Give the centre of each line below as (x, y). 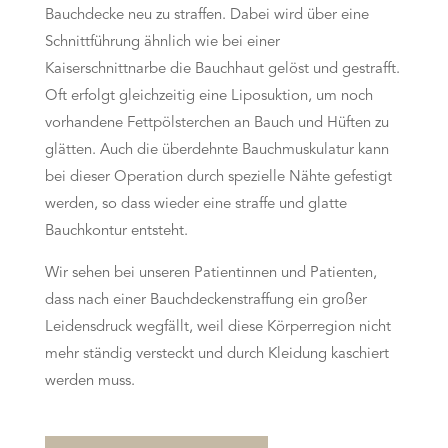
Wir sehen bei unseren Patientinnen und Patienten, (210, 273)
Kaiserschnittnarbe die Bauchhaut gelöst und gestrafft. (222, 69)
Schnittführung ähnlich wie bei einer (162, 42)
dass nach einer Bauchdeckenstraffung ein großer (205, 300)
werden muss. (89, 381)
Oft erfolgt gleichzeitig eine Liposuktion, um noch (208, 96)
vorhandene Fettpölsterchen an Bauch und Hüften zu (216, 123)
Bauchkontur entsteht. (116, 231)
